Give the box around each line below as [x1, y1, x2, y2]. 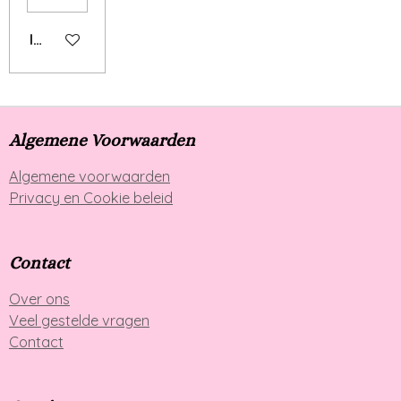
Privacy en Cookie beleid [9, 188, 173, 207]
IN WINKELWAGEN [30, 30, 154, 48]
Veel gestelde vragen [9, 311, 149, 330]
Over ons [9, 290, 70, 309]
